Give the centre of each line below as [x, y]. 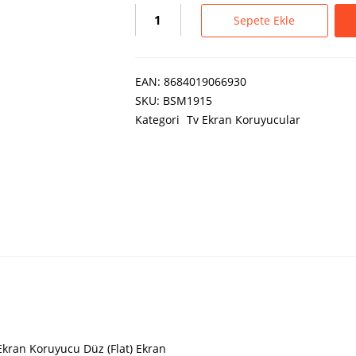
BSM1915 [187, 101]
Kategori [159, 120]
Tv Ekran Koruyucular [243, 120]
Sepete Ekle [265, 21]
